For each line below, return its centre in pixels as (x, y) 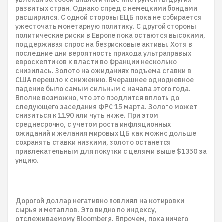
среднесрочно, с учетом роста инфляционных (93, 124)
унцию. (27, 160)
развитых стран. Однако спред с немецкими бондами (106, 8)
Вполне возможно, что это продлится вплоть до (97, 98)
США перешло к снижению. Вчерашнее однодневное (105, 80)
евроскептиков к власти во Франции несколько (96, 62)
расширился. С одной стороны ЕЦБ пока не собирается (109, 17)
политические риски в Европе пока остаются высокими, (110, 35)
